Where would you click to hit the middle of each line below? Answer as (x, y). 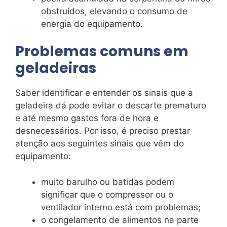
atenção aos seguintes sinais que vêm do (100, 143)
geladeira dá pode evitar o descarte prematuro (111, 105)
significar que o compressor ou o (107, 194)
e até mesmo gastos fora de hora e (87, 118)
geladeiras (56, 68)
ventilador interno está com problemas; (121, 207)
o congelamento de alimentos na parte (120, 220)
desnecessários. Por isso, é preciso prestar (103, 131)
